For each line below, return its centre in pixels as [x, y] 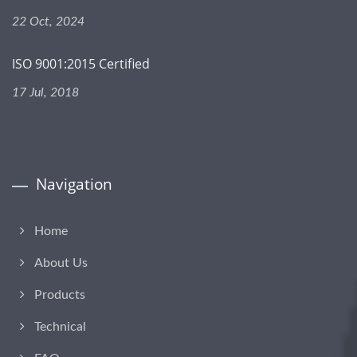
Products [60, 294]
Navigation [74, 184]
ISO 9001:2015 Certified [81, 63]
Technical [60, 326]
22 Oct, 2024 [48, 21]
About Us [61, 263]
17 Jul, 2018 [45, 92]
